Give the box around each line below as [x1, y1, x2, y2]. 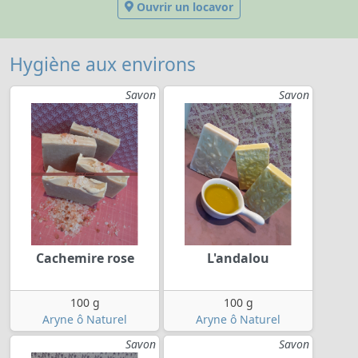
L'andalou [207, 249, 269, 268]
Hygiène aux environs [10, 51, 196, 77]
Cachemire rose [35, 249, 134, 268]
